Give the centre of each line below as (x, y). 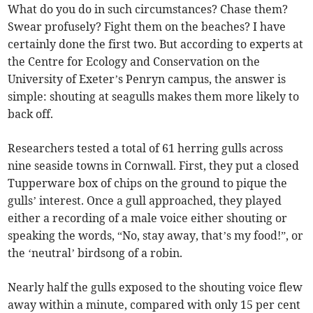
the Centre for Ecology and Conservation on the (134, 61)
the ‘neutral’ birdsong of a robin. (95, 253)
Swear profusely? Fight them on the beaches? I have (147, 26)
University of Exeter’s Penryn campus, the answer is (147, 79)
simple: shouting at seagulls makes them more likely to (154, 96)
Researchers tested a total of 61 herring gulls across (146, 148)
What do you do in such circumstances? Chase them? (148, 9)
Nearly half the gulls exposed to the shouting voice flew (155, 287)
